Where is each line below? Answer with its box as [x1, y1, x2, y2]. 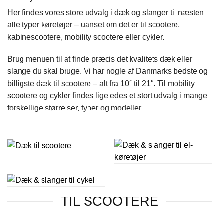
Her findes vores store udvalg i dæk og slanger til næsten [7, 8, 204, 17]
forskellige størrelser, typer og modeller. [7, 104, 143, 112]
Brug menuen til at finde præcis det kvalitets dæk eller [7, 55, 192, 64]
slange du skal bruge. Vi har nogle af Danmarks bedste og [7, 67, 208, 76]
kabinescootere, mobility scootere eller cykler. [7, 32, 164, 41]
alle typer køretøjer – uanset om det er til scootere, [7, 20, 180, 29]
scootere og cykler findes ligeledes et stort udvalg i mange [7, 91, 207, 100]
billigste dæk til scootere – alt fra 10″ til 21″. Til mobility [7, 79, 195, 88]
